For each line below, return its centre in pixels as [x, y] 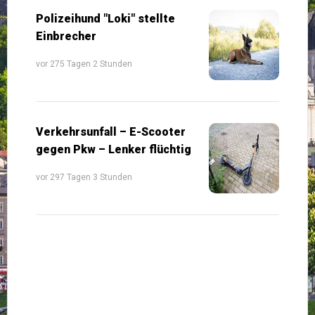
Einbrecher [66, 36]
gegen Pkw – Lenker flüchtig [114, 149]
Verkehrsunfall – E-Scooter [111, 131]
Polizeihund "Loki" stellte [105, 18]
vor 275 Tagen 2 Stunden [84, 64]
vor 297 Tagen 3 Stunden [84, 177]
